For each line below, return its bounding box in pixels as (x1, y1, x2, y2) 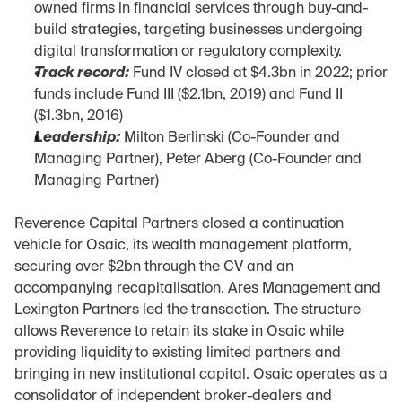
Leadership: (34, 131, 120, 145)
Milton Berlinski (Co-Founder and (120, 131, 340, 145)
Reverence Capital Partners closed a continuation (14, 217, 344, 232)
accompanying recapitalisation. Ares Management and (14, 282, 380, 296)
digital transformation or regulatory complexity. (34, 45, 342, 59)
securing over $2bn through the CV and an (14, 260, 293, 275)
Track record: (34, 66, 129, 81)
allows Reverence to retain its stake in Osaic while (14, 325, 344, 339)
